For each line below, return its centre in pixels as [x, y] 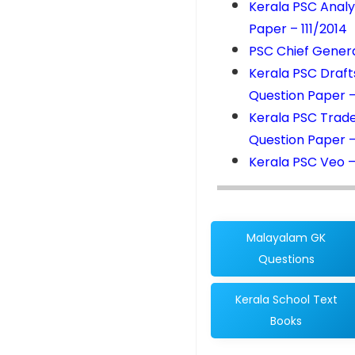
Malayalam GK [286, 238]
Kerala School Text [286, 300]
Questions [286, 260]
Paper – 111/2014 [298, 29]
